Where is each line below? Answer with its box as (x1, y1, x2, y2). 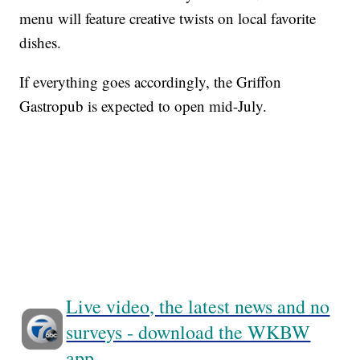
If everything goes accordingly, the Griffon (19, 72, 282, 92)
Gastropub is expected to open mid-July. (19, 96, 268, 117)
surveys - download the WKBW (66, 319, 311, 346)
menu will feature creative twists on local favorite (19, 8, 317, 29)
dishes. (19, 32, 62, 53)
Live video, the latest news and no (66, 293, 330, 320)
